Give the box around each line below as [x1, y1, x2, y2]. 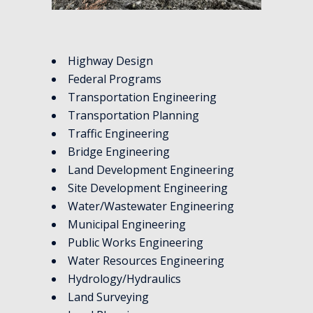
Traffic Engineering [68, 125, 169, 141]
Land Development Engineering [68, 161, 234, 177]
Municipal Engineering [68, 216, 186, 232]
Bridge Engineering [68, 143, 170, 159]
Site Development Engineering [68, 180, 228, 196]
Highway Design [68, 52, 153, 68]
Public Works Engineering [68, 234, 203, 250]
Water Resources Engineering [68, 252, 224, 268]
